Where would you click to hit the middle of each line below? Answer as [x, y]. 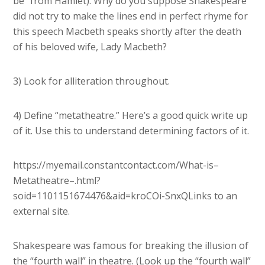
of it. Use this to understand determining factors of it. [131, 131]
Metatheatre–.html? [57, 181]
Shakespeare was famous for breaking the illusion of [131, 246]
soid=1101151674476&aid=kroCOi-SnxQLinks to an [125, 196]
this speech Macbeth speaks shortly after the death [127, 32]
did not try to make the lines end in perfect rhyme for [131, 16]
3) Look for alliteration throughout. [92, 81]
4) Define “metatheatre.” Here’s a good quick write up [131, 116]
